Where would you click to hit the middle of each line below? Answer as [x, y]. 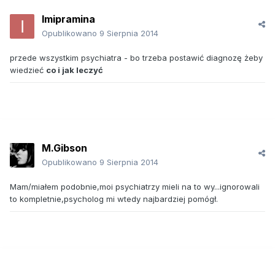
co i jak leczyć [75, 70]
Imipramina [68, 19]
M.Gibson [64, 148]
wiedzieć [28, 70]
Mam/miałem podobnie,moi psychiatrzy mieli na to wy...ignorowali [135, 187]
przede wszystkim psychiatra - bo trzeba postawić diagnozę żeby [136, 58]
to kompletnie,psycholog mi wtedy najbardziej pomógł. [114, 199]
